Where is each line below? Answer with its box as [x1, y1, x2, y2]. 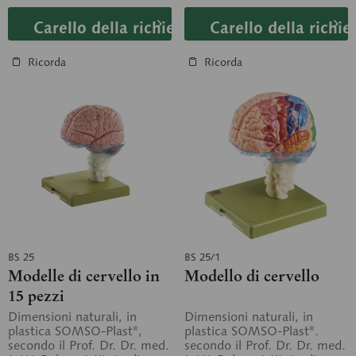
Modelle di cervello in [8, 265, 160, 286]
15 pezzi [8, 285, 64, 306]
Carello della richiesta [33, 17, 198, 38]
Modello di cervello [184, 265, 319, 286]
